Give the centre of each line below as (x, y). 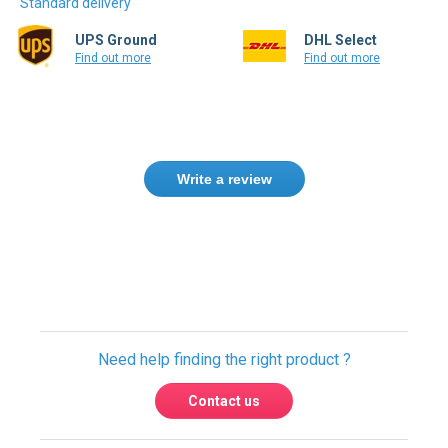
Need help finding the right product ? (224, 233)
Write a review (224, 147)
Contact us (224, 275)
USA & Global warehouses (224, 391)
